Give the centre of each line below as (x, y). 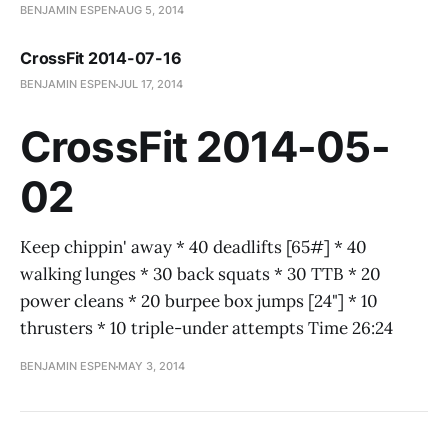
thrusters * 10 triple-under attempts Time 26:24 (206, 328)
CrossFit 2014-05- (205, 146)
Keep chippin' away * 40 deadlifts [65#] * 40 (193, 247)
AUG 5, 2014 (151, 10)
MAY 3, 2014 (151, 366)
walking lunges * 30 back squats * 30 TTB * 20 (200, 274)
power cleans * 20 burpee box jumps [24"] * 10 (199, 301)
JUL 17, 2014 (150, 84)
